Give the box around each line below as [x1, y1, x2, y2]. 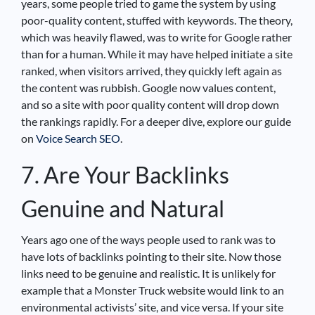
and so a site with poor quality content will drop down [21, 97, 279, 111]
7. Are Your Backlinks [21, 160, 229, 188]
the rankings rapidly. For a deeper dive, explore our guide [21, 114, 291, 128]
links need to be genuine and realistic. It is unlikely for [21, 266, 276, 280]
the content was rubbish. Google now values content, [21, 80, 276, 94]
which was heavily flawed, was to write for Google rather [21, 30, 292, 44]
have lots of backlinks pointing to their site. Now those [21, 249, 281, 263]
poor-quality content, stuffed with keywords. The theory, [21, 13, 292, 27]
